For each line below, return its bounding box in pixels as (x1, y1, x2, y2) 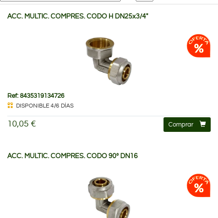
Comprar (168, 121, 193, 128)
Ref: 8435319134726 (7, 92, 64, 99)
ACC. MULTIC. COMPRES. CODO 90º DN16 (7, 152, 138, 160)
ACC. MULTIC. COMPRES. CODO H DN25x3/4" (7, 13, 148, 20)
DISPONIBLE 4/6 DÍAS (16, 102, 73, 109)
